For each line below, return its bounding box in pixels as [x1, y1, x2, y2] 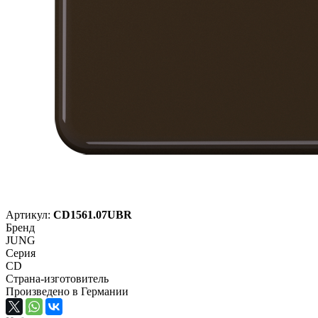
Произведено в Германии [6, 285, 128, 297]
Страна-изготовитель [6, 272, 109, 285]
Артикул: [6, 208, 53, 221]
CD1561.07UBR [53, 208, 132, 221]
